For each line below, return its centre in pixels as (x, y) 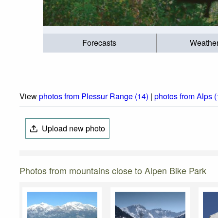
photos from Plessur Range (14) (94, 96)
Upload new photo (73, 128)
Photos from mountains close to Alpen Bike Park (113, 171)
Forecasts (100, 43)
